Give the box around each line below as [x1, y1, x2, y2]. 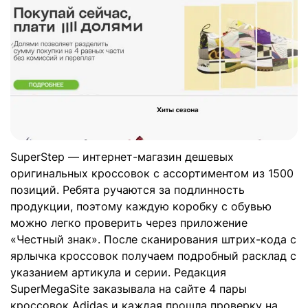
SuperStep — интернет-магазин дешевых [10, 150, 234, 164]
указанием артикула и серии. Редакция [10, 265, 226, 280]
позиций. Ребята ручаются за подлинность [10, 183, 245, 197]
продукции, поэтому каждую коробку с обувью [10, 199, 272, 214]
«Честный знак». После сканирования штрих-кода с [10, 232, 296, 247]
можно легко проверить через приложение [10, 216, 247, 230]
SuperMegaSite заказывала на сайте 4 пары [10, 282, 247, 296]
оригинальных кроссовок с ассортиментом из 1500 [10, 166, 294, 181]
